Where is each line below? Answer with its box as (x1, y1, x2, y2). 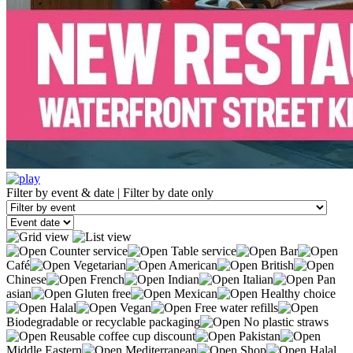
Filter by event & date (6, 185, 114, 199)
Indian (165, 272, 199, 286)
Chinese (6, 272, 46, 286)
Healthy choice (258, 286, 336, 300)
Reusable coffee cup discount (46, 329, 195, 343)
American (166, 258, 217, 272)
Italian (240, 272, 273, 286)
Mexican (171, 286, 217, 300)
